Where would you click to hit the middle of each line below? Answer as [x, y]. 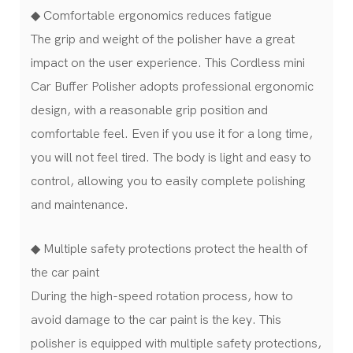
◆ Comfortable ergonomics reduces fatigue [151, 15]
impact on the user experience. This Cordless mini [168, 63]
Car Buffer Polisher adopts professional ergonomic [172, 86]
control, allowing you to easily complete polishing [168, 181]
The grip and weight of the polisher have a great [163, 39]
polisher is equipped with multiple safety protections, [176, 343]
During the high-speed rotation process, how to [162, 296]
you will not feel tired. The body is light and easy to [171, 157]
